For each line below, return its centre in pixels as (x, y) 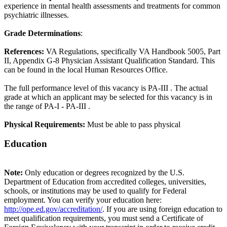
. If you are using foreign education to (162, 209)
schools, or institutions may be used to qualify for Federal (95, 191)
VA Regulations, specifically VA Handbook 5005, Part (132, 51)
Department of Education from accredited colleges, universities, (105, 181)
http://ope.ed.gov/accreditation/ (53, 209)
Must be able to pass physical (133, 124)
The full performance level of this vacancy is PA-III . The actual (106, 88)
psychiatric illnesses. (36, 15)
